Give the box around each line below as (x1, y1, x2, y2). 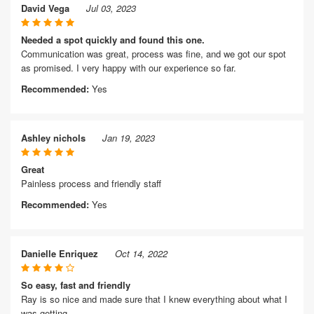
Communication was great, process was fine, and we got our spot (21, 47, 286, 60)
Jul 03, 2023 (86, 1, 136, 15)
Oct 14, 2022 (115, 247, 168, 260)
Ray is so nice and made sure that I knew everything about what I (21, 292, 287, 306)
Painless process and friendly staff (21, 177, 161, 190)
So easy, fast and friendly (21, 278, 130, 292)
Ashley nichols (21, 131, 86, 144)
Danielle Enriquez (21, 247, 98, 260)
